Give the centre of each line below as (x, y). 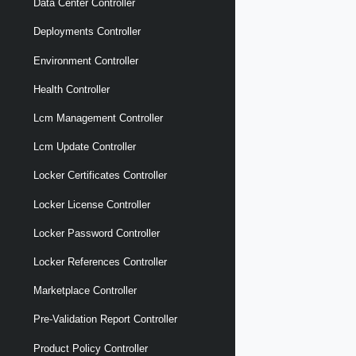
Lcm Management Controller (98, 118)
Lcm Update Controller (85, 147)
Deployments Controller (87, 32)
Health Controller (72, 89)
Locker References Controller (100, 261)
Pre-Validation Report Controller (105, 319)
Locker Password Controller (97, 233)
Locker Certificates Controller (100, 176)
